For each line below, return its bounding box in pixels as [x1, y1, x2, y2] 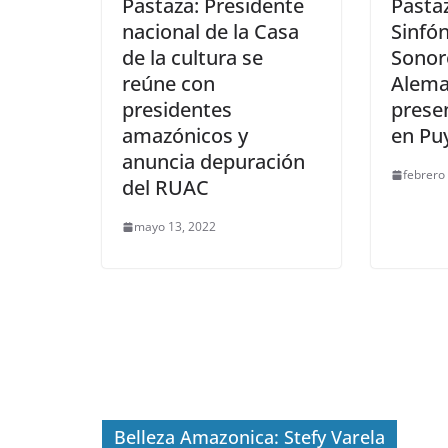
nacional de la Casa [122, 18, 299, 46]
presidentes [122, 96, 232, 124]
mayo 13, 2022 [134, 218, 216, 236]
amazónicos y [122, 122, 248, 150]
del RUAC [122, 174, 209, 202]
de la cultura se [122, 44, 263, 72]
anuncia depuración [122, 148, 305, 176]
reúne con [122, 70, 215, 98]
